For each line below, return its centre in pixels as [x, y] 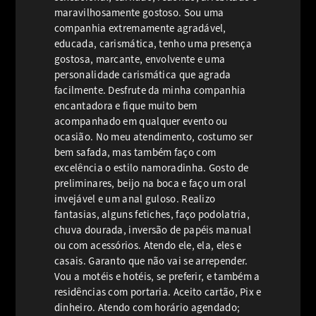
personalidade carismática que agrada [142, 75]
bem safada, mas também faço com [135, 152]
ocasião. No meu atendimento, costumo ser [153, 137]
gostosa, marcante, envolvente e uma [140, 59]
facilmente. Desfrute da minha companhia [150, 90]
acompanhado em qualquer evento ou [141, 121]
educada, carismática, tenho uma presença [153, 44]
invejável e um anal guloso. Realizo [135, 199]
